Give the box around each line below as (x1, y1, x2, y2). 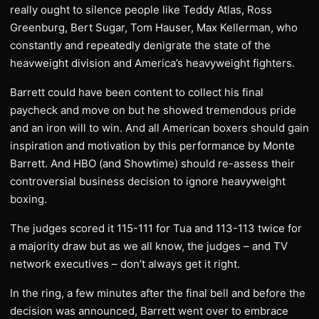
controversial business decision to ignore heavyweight (10, 174, 286, 188)
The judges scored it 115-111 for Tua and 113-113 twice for (10, 221, 302, 235)
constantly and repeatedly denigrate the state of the (10, 38, 271, 52)
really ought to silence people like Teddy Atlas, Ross (10, 3, 272, 16)
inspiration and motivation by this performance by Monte (10, 139, 295, 152)
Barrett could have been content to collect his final (10, 85, 263, 99)
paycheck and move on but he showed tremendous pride (10, 103, 296, 117)
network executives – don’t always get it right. (10, 257, 240, 271)
